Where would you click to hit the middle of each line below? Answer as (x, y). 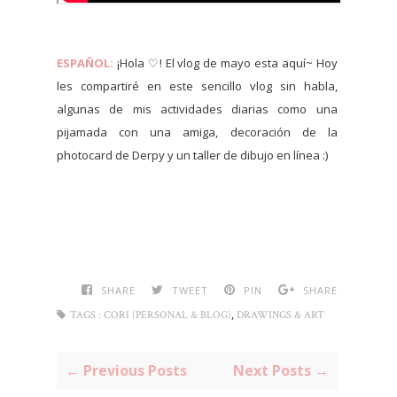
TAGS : (86, 315)
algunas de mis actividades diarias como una (197, 109)
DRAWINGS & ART (280, 315)
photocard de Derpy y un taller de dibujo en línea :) (192, 156)
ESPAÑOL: (85, 63)
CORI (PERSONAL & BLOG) (167, 315)
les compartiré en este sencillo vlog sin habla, (197, 86)
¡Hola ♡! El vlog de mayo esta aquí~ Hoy (226, 63)
